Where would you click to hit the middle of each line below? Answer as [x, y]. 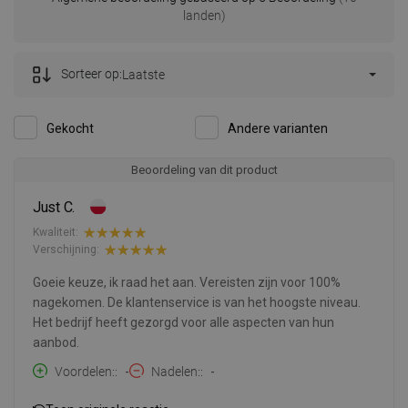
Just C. [54, 207]
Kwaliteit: [56, 233]
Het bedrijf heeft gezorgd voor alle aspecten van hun [184, 322]
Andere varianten [278, 128]
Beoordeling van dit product [204, 169]
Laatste [143, 74]
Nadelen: [176, 371]
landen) [204, 15]
